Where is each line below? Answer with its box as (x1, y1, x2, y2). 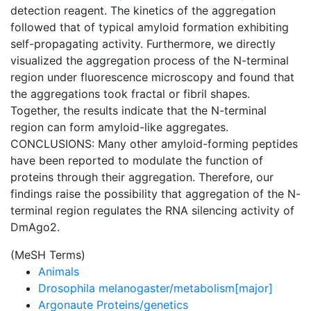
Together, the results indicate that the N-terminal (10, 103, 267, 117)
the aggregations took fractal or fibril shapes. (10, 87, 250, 101)
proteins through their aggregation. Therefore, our (10, 170, 274, 184)
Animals (38, 264, 79, 278)
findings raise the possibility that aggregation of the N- (10, 187, 301, 201)
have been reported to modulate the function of (10, 153, 263, 167)
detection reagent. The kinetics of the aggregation (10, 3, 276, 17)
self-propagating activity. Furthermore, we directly (10, 37, 276, 51)
